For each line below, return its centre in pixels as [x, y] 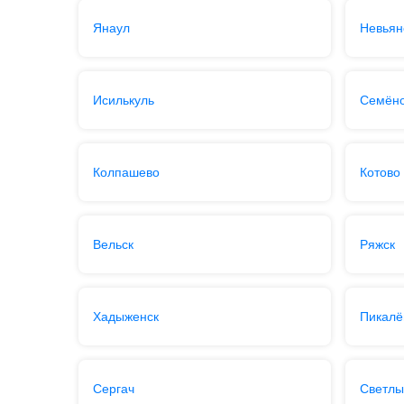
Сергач [113, 389]
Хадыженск [125, 317]
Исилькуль [123, 100]
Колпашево [126, 172]
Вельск [113, 244]
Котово [381, 172]
